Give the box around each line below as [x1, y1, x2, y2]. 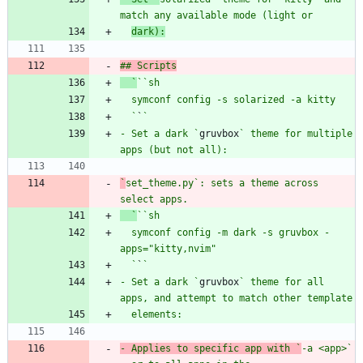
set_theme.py [126, 177, 194, 189]
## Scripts [120, 59, 177, 71]
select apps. [120, 193, 188, 205]
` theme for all [239, 275, 324, 288]
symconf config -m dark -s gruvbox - [120, 226, 131, 238]
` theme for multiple [239, 127, 352, 139]
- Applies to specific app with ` [120, 342, 301, 354]
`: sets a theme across [194, 177, 318, 189]
